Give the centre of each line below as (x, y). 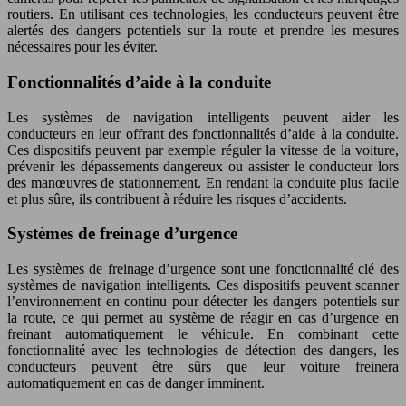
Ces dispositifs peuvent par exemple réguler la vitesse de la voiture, (203, 150)
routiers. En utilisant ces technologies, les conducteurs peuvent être (203, 14)
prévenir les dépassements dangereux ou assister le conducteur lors (203, 166)
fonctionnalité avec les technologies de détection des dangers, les (203, 350)
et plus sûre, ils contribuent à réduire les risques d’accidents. (177, 198)
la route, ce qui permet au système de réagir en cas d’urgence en (203, 318)
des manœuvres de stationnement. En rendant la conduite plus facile (203, 182)
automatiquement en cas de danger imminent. (136, 383)
